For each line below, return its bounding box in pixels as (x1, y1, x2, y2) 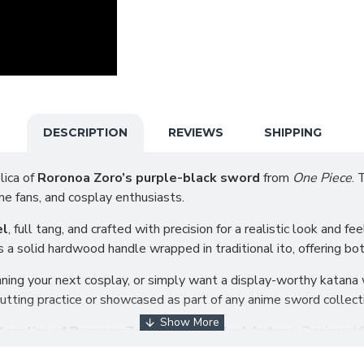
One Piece (292, 169, 352, 187)
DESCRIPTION (42, 125, 128, 140)
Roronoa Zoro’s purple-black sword (37, 169, 260, 187)
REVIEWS (167, 125, 223, 140)
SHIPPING (263, 125, 322, 140)
